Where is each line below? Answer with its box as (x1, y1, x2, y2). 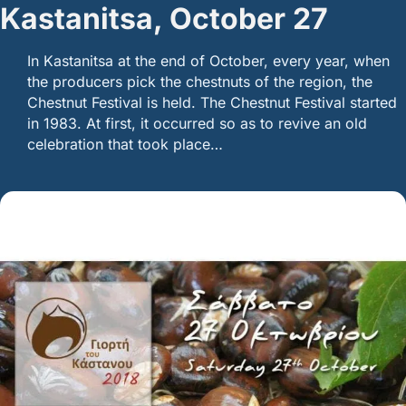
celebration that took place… (27, 134, 223, 153)
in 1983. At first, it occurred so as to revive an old (27, 113, 367, 132)
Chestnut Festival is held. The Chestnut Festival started (27, 92, 397, 111)
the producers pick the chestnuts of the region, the (27, 72, 372, 91)
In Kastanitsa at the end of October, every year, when (27, 51, 390, 70)
